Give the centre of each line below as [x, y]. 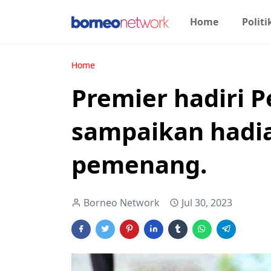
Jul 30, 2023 [207, 203]
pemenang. [139, 164]
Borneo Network [122, 203]
